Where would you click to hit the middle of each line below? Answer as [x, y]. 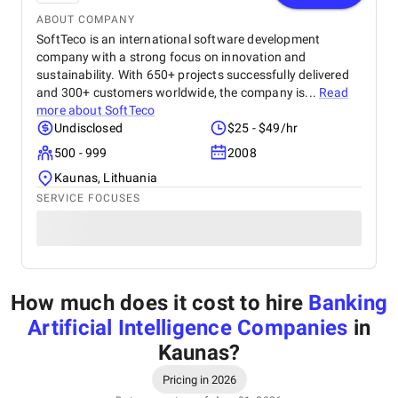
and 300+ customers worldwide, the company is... [178, 92]
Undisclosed [88, 128]
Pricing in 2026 [199, 379]
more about [71, 110]
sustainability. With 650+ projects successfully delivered [193, 75]
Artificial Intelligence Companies [188, 328]
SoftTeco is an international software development [179, 39]
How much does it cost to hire [159, 303]
